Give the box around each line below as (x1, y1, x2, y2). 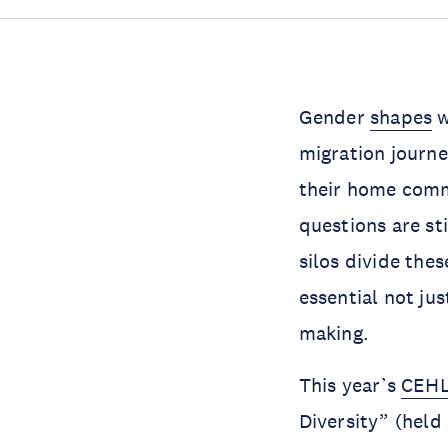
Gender (298, 104, 371, 129)
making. (298, 320, 380, 345)
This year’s (298, 372, 402, 397)
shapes (370, 104, 433, 129)
